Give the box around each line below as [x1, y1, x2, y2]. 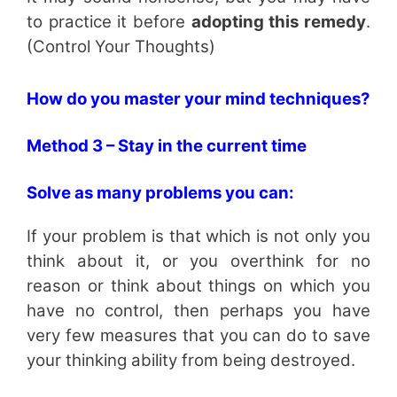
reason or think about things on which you [27, 275, 370, 296]
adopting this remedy [191, 11, 367, 32]
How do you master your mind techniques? [27, 88, 370, 109]
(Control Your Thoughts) [27, 35, 215, 57]
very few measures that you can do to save [27, 324, 370, 346]
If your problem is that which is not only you [27, 225, 370, 246]
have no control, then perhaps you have [27, 300, 370, 321]
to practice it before [27, 11, 191, 32]
